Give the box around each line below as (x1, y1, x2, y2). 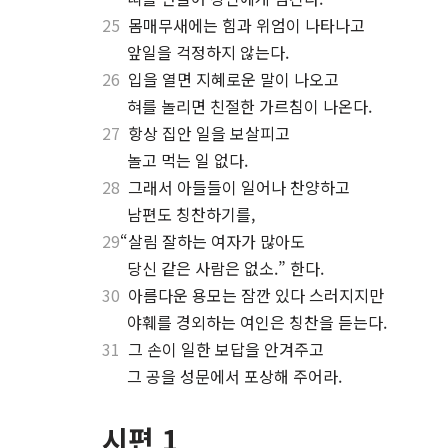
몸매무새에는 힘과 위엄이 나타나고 (120, 13, 365, 37)
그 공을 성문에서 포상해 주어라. (127, 364, 342, 388)
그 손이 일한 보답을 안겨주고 (120, 337, 324, 361)
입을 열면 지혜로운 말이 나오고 (120, 67, 339, 91)
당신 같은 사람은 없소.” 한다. (127, 256, 324, 280)
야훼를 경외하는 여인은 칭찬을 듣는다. (127, 310, 387, 334)
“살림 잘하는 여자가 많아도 (120, 229, 305, 253)
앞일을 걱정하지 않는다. (127, 40, 289, 64)
